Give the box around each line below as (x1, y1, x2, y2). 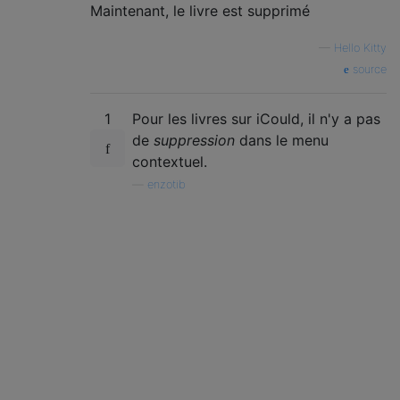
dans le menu (235, 130, 329, 149)
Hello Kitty (334, 40, 387, 54)
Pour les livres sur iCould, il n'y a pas (132, 109, 380, 128)
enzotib (147, 177, 186, 191)
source (349, 62, 387, 76)
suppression (154, 130, 235, 149)
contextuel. (132, 152, 207, 171)
